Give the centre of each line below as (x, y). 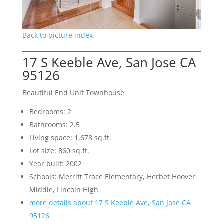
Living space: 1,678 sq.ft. (70, 138)
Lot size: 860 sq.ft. (59, 151)
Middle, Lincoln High (64, 190)
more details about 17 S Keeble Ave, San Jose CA (110, 203)
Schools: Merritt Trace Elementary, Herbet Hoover (112, 177)
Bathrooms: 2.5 (54, 125)
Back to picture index (57, 35)
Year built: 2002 (55, 164)
